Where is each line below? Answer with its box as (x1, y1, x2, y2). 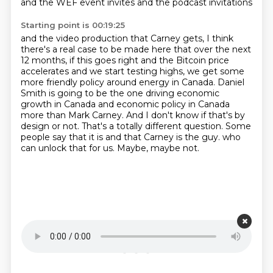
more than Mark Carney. (20, 110, 126, 121)
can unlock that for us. (20, 143, 117, 154)
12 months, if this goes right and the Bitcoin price (20, 55, 229, 66)
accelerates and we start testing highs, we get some (20, 66, 244, 77)
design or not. (20, 121, 82, 132)
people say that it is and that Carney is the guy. (20, 132, 222, 143)
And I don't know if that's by (126, 110, 245, 121)
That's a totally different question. (81, 121, 225, 132)
